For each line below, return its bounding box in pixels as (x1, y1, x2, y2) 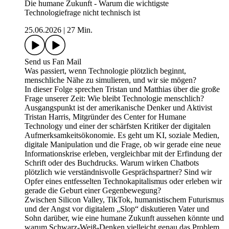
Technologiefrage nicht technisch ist (25, 8, 140, 17)
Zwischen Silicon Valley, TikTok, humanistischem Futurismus (25, 195, 224, 204)
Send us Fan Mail (25, 57, 81, 66)
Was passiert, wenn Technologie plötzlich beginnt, (25, 66, 186, 76)
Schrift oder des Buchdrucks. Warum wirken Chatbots (25, 158, 199, 168)
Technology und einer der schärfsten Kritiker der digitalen (25, 122, 211, 131)
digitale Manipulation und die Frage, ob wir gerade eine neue (25, 140, 221, 149)
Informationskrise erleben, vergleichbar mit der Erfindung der (25, 149, 222, 158)
